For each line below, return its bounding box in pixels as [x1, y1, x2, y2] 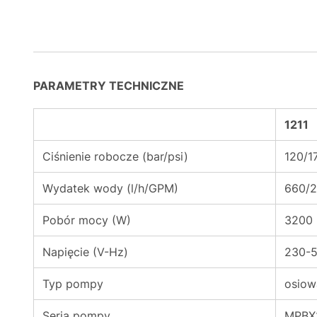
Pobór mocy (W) [42, 213, 131, 227]
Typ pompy [42, 277, 103, 291]
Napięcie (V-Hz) [42, 245, 128, 259]
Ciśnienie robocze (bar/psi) [42, 149, 188, 163]
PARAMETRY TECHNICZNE [33, 79, 184, 93]
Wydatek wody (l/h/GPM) [42, 181, 178, 195]
